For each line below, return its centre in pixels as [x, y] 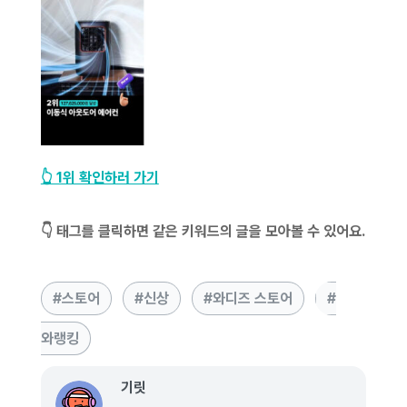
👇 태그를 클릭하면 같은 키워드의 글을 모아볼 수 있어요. [203, 231]
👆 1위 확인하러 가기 [99, 177]
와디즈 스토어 [252, 298]
